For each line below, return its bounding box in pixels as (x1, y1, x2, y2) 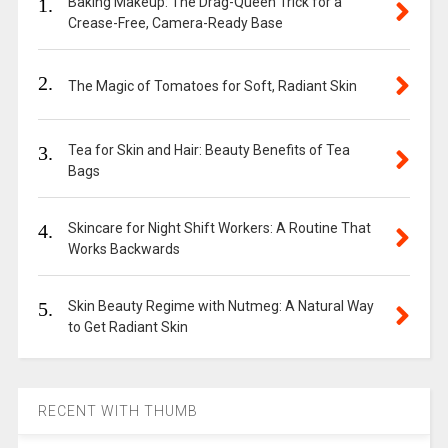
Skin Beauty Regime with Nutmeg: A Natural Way (67, 298, 374, 315)
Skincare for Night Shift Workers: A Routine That (67, 220, 371, 237)
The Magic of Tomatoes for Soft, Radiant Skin (67, 78, 357, 95)
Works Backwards (67, 241, 180, 258)
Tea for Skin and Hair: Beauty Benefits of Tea (67, 142, 350, 159)
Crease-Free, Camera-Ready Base (67, 15, 283, 32)
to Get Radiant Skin (67, 319, 188, 336)
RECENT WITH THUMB (37, 403, 198, 420)
